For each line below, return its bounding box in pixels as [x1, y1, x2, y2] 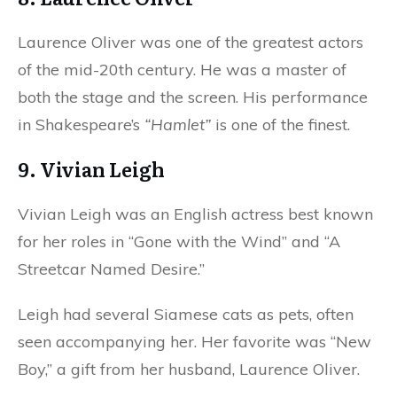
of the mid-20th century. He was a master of [18, 59, 346, 81]
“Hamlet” [144, 114, 211, 136]
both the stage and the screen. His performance [18, 87, 368, 108]
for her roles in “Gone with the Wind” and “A [18, 231, 340, 253]
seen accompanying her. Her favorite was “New [18, 331, 371, 353]
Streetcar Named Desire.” [18, 259, 209, 280]
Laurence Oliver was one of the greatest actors [18, 32, 363, 53]
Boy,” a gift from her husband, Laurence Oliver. [18, 359, 364, 380]
